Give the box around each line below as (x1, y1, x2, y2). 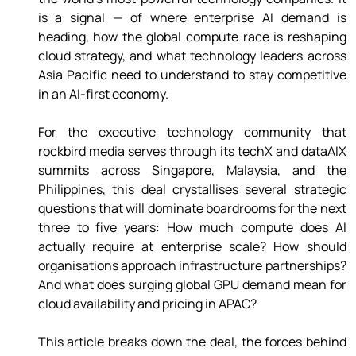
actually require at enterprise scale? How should (37, 238, 346, 256)
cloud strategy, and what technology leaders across (37, 47, 346, 65)
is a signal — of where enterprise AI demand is (37, 9, 346, 27)
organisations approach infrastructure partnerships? (37, 257, 346, 275)
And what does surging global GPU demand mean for (37, 276, 346, 294)
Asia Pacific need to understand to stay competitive (37, 66, 346, 84)
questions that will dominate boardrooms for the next (37, 199, 346, 218)
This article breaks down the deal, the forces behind (37, 333, 346, 351)
